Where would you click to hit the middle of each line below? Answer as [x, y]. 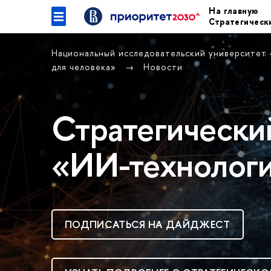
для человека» [85, 67]
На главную [234, 11]
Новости [163, 67]
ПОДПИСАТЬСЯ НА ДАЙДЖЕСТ [148, 224]
